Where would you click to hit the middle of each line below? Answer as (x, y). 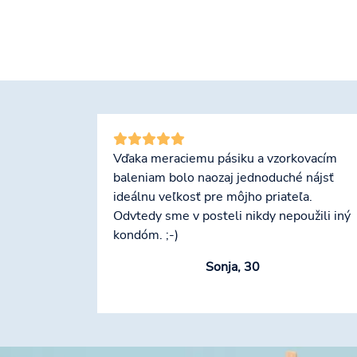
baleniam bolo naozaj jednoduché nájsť (224, 178)
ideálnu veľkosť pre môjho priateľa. (213, 197)
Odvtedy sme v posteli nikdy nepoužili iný (232, 216)
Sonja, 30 (233, 267)
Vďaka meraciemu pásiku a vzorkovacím (225, 159)
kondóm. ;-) (146, 235)
